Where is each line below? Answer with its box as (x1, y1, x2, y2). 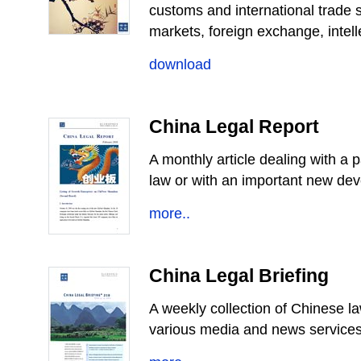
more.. (149, 205, 190, 222)
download (149, 56, 211, 73)
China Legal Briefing (149, 265, 329, 286)
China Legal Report (149, 116, 319, 137)
